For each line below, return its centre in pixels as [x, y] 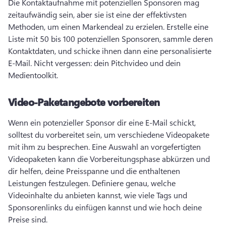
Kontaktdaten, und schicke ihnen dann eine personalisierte [110, 51]
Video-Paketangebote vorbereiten [84, 102]
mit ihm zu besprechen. [50, 147]
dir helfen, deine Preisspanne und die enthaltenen [94, 171]
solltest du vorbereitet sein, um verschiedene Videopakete [109, 134]
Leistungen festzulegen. [50, 183]
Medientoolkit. [34, 75]
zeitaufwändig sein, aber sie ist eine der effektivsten [97, 14]
